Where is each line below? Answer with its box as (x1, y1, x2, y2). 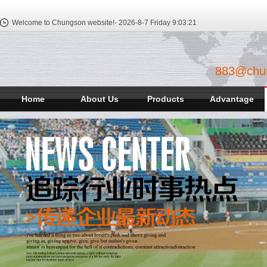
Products (147, 94, 184, 104)
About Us (80, 94, 119, 104)
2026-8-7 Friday (117, 18, 170, 27)
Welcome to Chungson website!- (12, 18, 117, 27)
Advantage (209, 94, 254, 104)
